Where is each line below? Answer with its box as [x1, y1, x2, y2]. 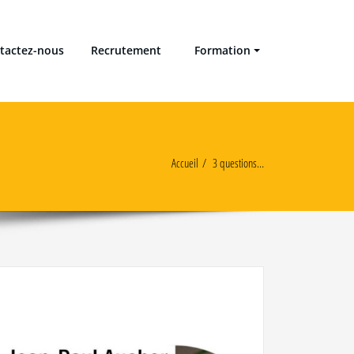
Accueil [171, 154, 198, 171]
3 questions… [213, 154, 264, 171]
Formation [188, 43, 251, 58]
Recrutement [91, 43, 162, 58]
